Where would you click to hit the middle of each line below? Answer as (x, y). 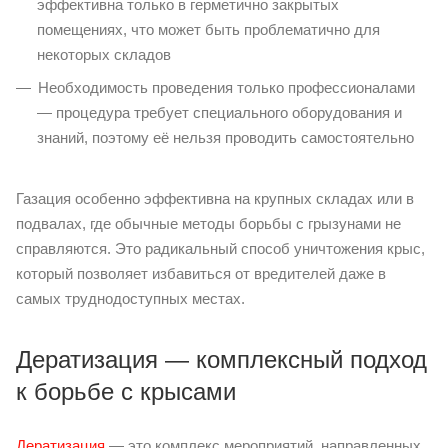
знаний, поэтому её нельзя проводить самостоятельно (225, 137)
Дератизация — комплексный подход (221, 359)
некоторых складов (104, 54)
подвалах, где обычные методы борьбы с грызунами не (208, 223)
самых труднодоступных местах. (130, 298)
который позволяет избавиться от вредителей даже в (201, 273)
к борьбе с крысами (126, 391)
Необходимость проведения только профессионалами (226, 87)
